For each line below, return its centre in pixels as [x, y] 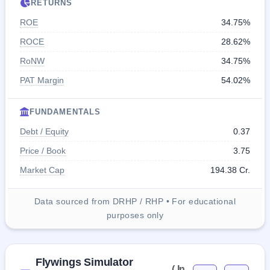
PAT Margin [42, 80]
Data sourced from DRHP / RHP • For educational [135, 201]
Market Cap [42, 170]
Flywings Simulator [84, 262]
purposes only [135, 215]
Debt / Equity [44, 131]
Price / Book [43, 150]
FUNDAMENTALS [65, 111]
